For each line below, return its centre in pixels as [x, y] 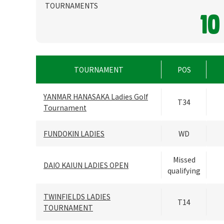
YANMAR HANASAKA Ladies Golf [96, 97]
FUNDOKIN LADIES [74, 134]
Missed [184, 160]
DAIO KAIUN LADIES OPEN [86, 165]
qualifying [184, 171]
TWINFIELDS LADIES [77, 197]
